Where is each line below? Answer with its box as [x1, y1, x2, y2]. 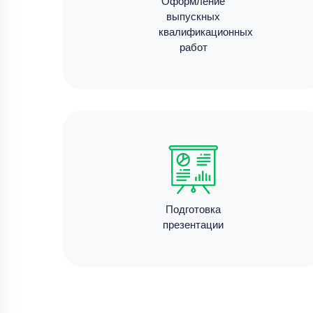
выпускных [166, 8, 221, 23]
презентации [163, 217, 224, 231]
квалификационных [158, 24, 253, 38]
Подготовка [166, 201, 221, 216]
